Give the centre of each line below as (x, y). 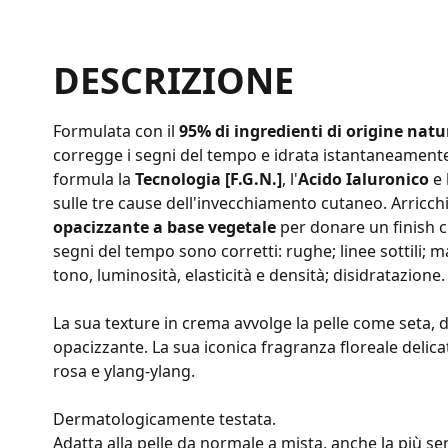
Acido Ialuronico (363, 178)
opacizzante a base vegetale (164, 226)
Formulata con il (116, 130)
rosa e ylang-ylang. (124, 370)
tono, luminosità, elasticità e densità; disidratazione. (249, 274)
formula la (94, 178)
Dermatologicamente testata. (164, 418)
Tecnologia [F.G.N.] (208, 178)
